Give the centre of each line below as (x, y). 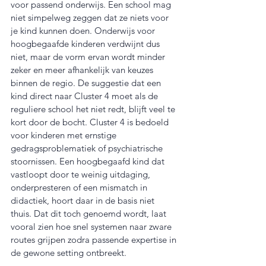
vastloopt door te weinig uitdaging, (82, 174)
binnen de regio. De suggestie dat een (87, 83)
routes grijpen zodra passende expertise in (95, 239)
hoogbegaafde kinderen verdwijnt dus (86, 43)
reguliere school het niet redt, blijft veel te (94, 109)
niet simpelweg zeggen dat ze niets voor (91, 17)
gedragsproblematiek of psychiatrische (88, 148)
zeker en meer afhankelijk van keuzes (83, 69)
